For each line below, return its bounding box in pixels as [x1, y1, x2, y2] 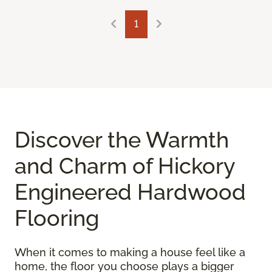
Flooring [15, 205, 99, 231]
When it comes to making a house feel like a [15, 245, 245, 259]
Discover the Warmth [15, 126, 229, 152]
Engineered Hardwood [15, 178, 246, 205]
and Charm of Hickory [15, 152, 235, 178]
